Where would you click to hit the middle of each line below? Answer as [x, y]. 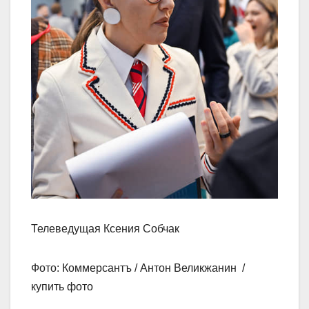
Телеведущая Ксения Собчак [105, 228]
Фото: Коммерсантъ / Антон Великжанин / [139, 268]
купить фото [62, 286]
